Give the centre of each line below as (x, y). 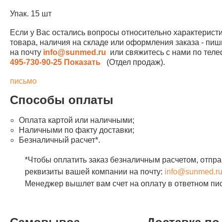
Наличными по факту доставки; (77, 130)
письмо (23, 81)
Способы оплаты (62, 100)
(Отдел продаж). (133, 62)
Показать (82, 62)
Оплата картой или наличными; (77, 120)
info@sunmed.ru (75, 52)
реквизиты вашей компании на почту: (95, 172)
